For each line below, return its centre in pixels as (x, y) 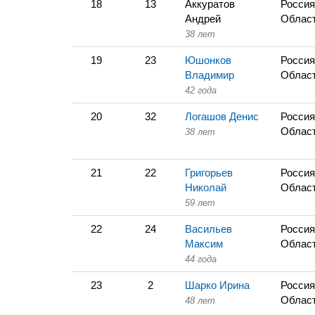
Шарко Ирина (217, 285)
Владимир (210, 75)
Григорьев (209, 173)
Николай (206, 187)
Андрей (203, 19)
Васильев (208, 229)
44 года (201, 259)
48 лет (200, 301)
